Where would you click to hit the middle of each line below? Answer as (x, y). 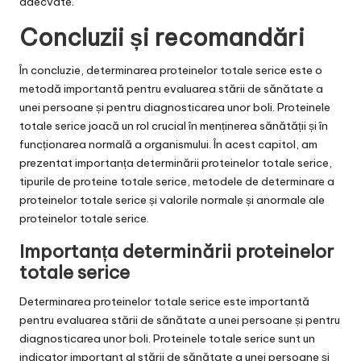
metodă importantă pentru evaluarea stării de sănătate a (171, 88)
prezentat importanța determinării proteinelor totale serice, (176, 162)
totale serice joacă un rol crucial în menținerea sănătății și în (174, 125)
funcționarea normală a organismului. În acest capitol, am (168, 144)
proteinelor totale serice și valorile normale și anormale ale (172, 199)
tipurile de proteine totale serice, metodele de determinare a (177, 181)
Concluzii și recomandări (162, 37)
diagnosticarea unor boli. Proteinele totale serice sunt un (167, 338)
